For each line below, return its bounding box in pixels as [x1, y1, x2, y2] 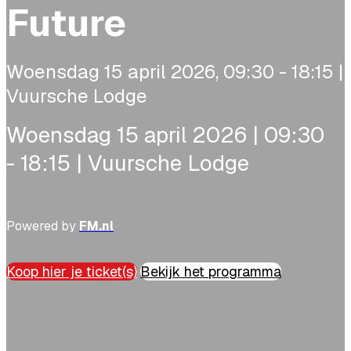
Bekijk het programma [140, 262, 281, 280]
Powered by [6, 217, 79, 234]
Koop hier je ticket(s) [6, 262, 137, 280]
